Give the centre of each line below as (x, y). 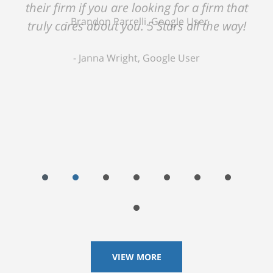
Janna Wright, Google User (139, 58)
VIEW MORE (136, 257)
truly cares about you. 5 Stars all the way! (136, 26)
